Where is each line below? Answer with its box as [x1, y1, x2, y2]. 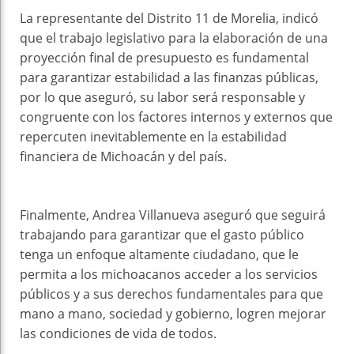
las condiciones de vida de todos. [20, 325, 217, 343]
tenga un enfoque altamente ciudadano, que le [20, 246, 299, 264]
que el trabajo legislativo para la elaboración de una [20, 29, 328, 47]
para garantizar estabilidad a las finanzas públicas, [20, 69, 318, 87]
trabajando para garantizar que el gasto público [20, 226, 304, 244]
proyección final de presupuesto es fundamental [20, 49, 309, 67]
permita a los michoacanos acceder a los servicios [20, 265, 318, 284]
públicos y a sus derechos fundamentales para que [20, 285, 323, 303]
